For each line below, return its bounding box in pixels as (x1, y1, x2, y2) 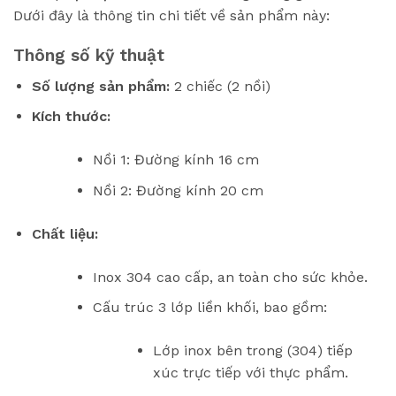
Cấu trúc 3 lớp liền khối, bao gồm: (92, 299, 327, 316)
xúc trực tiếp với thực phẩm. (153, 364, 349, 382)
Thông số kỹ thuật (13, 45, 164, 66)
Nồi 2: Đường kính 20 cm (92, 181, 263, 199)
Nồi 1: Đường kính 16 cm (92, 151, 259, 169)
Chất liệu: (31, 225, 98, 242)
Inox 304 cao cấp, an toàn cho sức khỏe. (92, 268, 368, 286)
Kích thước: (31, 108, 110, 126)
